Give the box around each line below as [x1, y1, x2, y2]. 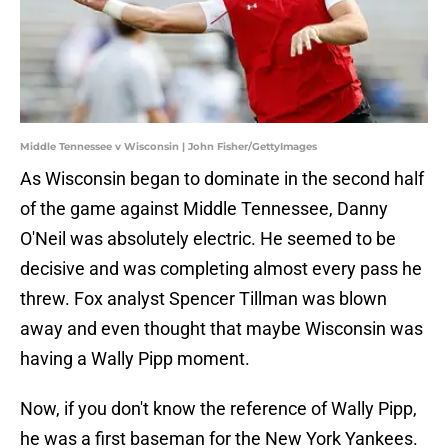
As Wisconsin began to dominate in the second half [20, 168, 424, 190]
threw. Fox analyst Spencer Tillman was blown [20, 288, 387, 310]
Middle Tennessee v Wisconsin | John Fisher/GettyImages [20, 140, 317, 154]
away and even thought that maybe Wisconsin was [20, 318, 423, 340]
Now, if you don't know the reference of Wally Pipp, [20, 398, 417, 420]
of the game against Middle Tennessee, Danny [20, 198, 388, 220]
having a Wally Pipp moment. [20, 348, 250, 370]
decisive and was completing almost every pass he [20, 258, 422, 280]
